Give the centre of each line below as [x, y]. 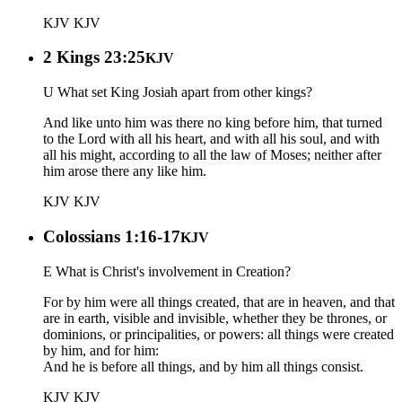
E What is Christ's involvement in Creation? [167, 271]
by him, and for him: [101, 350]
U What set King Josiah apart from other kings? [178, 92]
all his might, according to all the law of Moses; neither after [212, 155]
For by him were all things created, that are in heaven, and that [219, 301]
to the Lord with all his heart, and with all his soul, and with [211, 139]
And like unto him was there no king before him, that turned [213, 123]
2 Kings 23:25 [94, 57]
